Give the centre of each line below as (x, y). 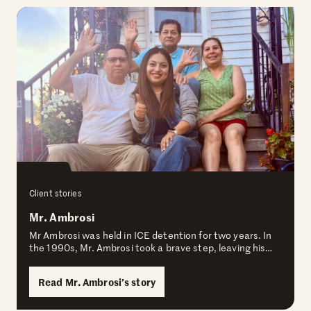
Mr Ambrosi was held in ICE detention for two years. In (151, 235)
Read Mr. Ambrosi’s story (97, 282)
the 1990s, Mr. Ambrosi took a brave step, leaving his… (151, 248)
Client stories (56, 193)
